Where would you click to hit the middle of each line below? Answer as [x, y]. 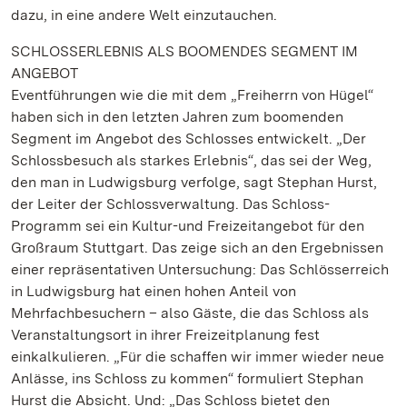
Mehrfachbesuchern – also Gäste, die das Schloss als [190, 313]
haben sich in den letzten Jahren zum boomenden [177, 117]
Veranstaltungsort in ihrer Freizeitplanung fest [165, 335]
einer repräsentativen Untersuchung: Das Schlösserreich [200, 269]
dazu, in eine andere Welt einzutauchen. [144, 15]
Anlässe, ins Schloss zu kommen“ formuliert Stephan [187, 378]
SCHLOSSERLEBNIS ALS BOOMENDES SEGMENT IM [184, 51]
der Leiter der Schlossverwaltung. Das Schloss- [170, 204]
